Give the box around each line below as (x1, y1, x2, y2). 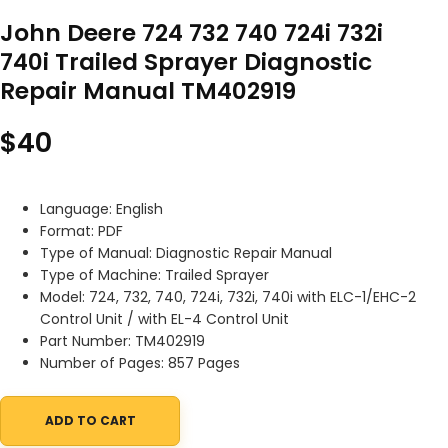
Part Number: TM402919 (40, 331, 205, 352)
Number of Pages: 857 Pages (40, 353, 240, 374)
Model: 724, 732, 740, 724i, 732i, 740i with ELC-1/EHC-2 (40, 287, 416, 308)
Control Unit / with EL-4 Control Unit (40, 309, 289, 330)
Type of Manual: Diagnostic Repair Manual (40, 243, 332, 264)
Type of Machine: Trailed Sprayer (40, 265, 269, 286)
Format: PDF (40, 221, 123, 242)
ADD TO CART (44, 412, 136, 430)
